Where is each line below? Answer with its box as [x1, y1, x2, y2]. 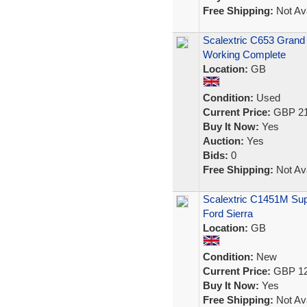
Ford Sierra [202, 208, 253, 219]
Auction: [202, 135, 244, 147]
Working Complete [202, 49, 286, 60]
